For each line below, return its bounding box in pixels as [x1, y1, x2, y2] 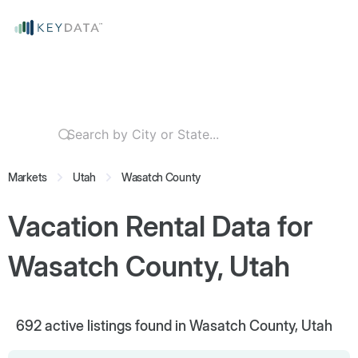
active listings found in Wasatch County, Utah [42, 317, 332, 334]
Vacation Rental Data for [8, 209, 312, 243]
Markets [8, 170, 48, 184]
